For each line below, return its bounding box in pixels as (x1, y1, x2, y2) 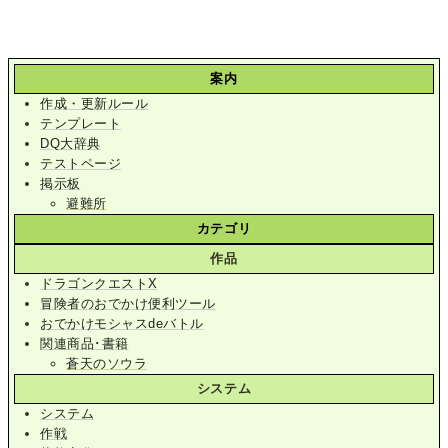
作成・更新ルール (40, 95, 149, 111)
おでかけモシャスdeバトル (40, 315, 204, 331)
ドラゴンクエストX (40, 275, 158, 291)
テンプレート (40, 115, 122, 131)
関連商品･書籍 (40, 335, 129, 351)
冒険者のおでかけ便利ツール (40, 295, 216, 311)
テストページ (40, 155, 122, 171)
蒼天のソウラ (66, 355, 148, 371)
